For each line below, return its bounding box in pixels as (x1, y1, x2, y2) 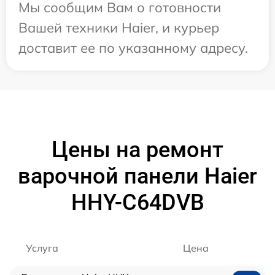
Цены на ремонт (52, 137, 223, 163)
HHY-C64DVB (71, 190, 204, 216)
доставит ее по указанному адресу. (18, 39, 248, 57)
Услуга (26, 242, 58, 255)
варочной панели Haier (18, 163, 257, 190)
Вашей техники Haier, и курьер (18, 19, 219, 37)
